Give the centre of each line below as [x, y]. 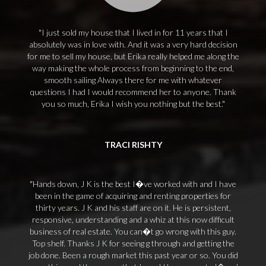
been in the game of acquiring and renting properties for [133, 196]
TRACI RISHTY [133, 145]
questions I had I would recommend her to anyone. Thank [133, 92]
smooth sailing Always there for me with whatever [133, 80]
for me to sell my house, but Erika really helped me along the [133, 56]
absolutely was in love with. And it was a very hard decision [133, 44]
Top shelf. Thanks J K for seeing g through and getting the [133, 243]
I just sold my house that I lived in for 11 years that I [134, 32]
